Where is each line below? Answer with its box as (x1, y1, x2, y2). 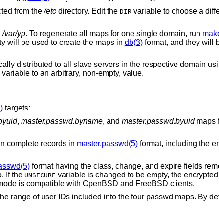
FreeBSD (135, 179, 168, 188)
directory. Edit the (56, 6, 120, 15)
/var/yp (2, 29, 25, 38)
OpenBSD (82, 179, 118, 188)
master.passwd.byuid (121, 117, 195, 126)
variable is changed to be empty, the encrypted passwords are (55, 170, 184, 179)
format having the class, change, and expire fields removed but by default (29, 161, 204, 170)
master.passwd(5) (76, 139, 138, 148)
